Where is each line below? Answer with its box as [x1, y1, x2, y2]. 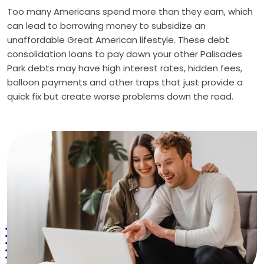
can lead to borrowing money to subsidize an [7, 19, 206, 32]
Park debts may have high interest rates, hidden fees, [7, 62, 242, 74]
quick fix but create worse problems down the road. [7, 90, 233, 103]
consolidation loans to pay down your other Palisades [7, 48, 242, 60]
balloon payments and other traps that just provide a [7, 76, 243, 88]
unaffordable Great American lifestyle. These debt [7, 34, 229, 46]
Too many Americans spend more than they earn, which [7, 5, 253, 18]
